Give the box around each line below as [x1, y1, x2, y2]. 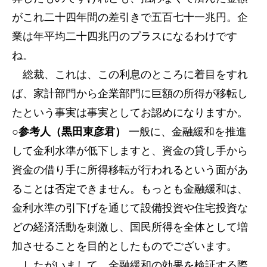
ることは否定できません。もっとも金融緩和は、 [12, 183, 248, 195]
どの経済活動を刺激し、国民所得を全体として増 [12, 221, 248, 233]
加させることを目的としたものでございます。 [12, 240, 237, 252]
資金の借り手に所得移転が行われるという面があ [12, 164, 248, 176]
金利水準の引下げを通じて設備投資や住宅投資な [12, 202, 248, 214]
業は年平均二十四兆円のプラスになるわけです [12, 30, 237, 42]
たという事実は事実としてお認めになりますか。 [12, 107, 248, 119]
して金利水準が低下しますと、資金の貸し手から [12, 145, 248, 157]
